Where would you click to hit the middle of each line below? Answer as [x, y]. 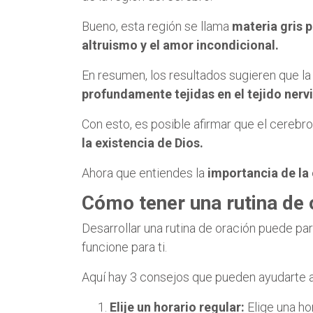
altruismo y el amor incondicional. [180, 45]
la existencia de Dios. [143, 143]
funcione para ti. [124, 247]
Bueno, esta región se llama [157, 26]
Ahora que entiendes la [145, 173]
